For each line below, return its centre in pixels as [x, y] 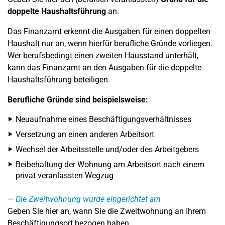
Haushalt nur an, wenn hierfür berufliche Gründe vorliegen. [110, 43]
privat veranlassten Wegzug [65, 176]
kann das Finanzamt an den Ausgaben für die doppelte [104, 68]
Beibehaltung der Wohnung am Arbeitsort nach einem [110, 164]
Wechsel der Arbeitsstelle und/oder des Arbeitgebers [107, 149]
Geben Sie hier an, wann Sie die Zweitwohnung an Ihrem [107, 211]
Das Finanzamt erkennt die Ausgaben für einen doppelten [109, 31]
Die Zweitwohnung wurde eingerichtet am [88, 199]
